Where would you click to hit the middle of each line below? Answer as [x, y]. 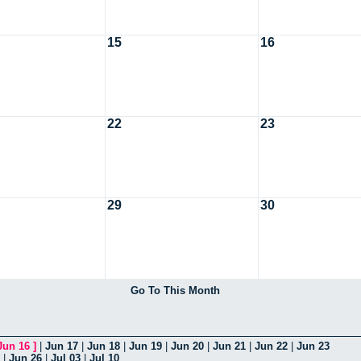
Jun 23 [313, 346]
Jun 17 [62, 346]
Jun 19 [145, 346]
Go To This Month [175, 290]
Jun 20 [187, 346]
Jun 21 [229, 346]
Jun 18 [104, 346]
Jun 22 [271, 346]
